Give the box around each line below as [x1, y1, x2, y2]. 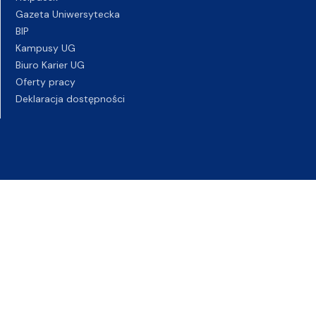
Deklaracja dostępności [16, 92, 125, 105]
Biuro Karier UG [16, 59, 85, 71]
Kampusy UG [16, 42, 75, 54]
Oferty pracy [16, 75, 75, 88]
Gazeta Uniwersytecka [16, 8, 120, 20]
